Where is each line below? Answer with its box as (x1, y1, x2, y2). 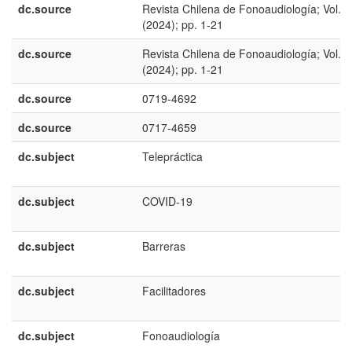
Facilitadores (142, 283, 206, 299)
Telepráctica (142, 148, 203, 164)
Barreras (142, 238, 185, 254)
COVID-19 (142, 193, 192, 209)
